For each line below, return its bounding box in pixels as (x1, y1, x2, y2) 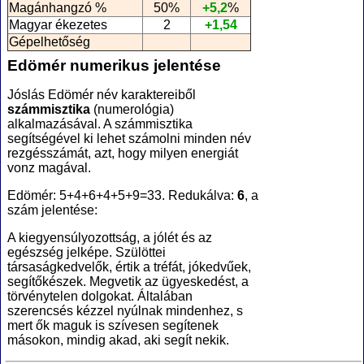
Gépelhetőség (9, 34, 90, 49)
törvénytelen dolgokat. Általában (7, 289, 193, 304)
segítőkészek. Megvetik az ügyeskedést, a (7, 275, 249, 289)
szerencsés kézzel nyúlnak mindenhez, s (7, 304, 243, 318)
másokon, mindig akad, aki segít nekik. (7, 333, 229, 348)
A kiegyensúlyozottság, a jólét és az (7, 231, 212, 245)
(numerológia (90, 102, 170, 117)
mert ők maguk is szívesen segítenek (7, 318, 219, 333)
